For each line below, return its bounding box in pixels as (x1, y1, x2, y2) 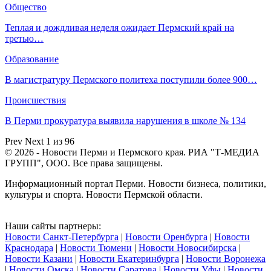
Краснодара (5, 242, 53, 253)
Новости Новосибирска (139, 242, 237, 253)
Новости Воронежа (186, 253, 266, 264)
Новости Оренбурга (125, 231, 207, 242)
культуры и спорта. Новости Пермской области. (5, 189, 203, 200)
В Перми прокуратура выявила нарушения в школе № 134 (5, 115, 246, 126)
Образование (5, 53, 59, 64)
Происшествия (5, 94, 66, 105)
